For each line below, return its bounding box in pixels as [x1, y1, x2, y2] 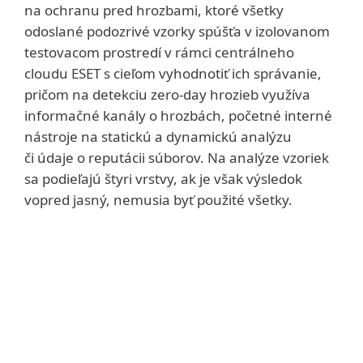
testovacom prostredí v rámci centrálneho [24, 43, 294, 62]
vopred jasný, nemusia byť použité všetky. [24, 190, 293, 210]
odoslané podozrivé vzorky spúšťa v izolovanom [24, 22, 330, 41]
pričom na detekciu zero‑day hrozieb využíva [24, 85, 310, 105]
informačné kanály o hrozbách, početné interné [24, 106, 332, 126]
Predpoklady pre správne [41, 315, 246, 332]
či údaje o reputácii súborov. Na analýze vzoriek [24, 148, 329, 168]
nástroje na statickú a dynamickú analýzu [24, 127, 292, 147]
